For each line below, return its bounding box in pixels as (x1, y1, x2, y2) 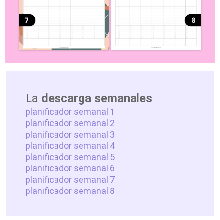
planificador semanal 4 (26, 140, 117, 151)
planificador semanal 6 (26, 163, 115, 173)
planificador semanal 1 (26, 106, 115, 117)
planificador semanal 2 (26, 117, 117, 128)
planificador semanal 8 (26, 185, 117, 196)
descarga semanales (41, 91, 152, 105)
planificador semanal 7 (26, 174, 115, 185)
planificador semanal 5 (26, 151, 115, 162)
